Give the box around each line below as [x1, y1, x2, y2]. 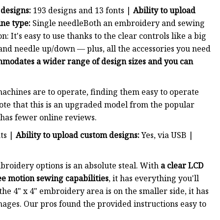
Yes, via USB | [139, 130, 193, 141]
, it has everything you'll [109, 173, 199, 184]
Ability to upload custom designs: [16, 130, 139, 141]
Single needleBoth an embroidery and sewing [32, 18, 205, 29]
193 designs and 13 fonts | [31, 5, 133, 16]
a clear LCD [161, 160, 203, 171]
